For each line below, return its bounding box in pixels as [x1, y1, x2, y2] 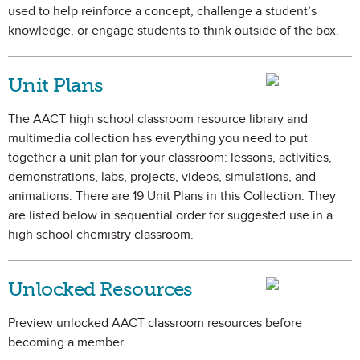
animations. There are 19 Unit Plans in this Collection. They [8, 188, 336, 204]
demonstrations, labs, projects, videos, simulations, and [8, 169, 316, 185]
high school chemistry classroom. [8, 227, 194, 243]
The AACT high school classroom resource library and [8, 111, 308, 127]
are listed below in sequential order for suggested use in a [8, 207, 333, 223]
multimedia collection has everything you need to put [8, 130, 308, 146]
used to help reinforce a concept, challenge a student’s [8, 3, 317, 19]
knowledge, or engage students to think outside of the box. [8, 22, 339, 39]
